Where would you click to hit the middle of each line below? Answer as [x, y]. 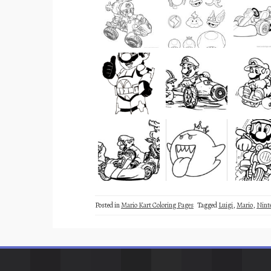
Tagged [208, 205]
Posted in [108, 205]
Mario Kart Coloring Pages [157, 205]
